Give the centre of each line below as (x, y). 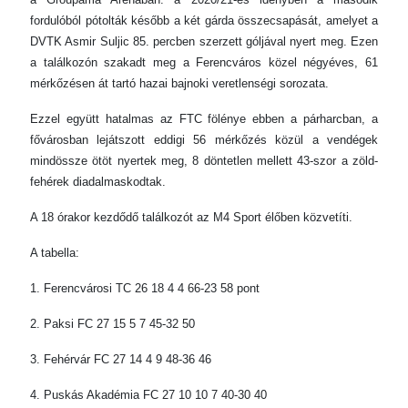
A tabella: (55, 253)
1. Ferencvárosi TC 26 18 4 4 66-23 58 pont (145, 288)
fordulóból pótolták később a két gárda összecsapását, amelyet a (204, 20)
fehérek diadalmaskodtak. (98, 182)
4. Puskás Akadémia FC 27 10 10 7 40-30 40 (148, 395)
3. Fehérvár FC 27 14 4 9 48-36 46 (121, 359)
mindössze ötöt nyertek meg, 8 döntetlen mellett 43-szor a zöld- (204, 161)
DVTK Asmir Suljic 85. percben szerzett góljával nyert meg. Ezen (204, 41)
